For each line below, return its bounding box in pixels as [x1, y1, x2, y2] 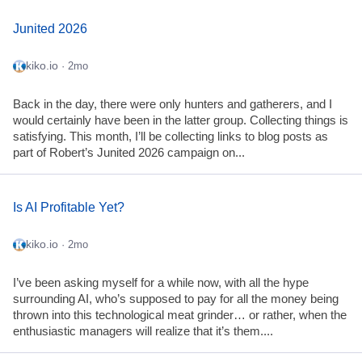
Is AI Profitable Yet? [13, 200, 124, 214]
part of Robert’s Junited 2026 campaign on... [13, 145, 245, 159]
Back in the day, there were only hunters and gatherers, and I [13, 97, 332, 111]
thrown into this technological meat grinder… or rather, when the [13, 308, 347, 322]
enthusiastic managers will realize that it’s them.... [13, 324, 273, 338]
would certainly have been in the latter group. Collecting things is [13, 113, 348, 127]
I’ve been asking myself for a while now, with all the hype [13, 276, 309, 289]
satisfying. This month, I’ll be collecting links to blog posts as [13, 129, 328, 143]
